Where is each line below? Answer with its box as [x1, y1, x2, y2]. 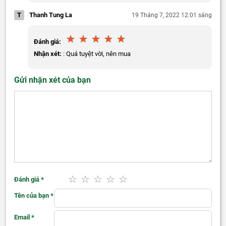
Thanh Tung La [29, 11, 72, 19]
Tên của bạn [14, 192, 50, 200]
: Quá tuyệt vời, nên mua [62, 50, 131, 58]
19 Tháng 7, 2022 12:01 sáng [132, 12, 212, 19]
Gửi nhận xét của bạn [14, 75, 91, 85]
